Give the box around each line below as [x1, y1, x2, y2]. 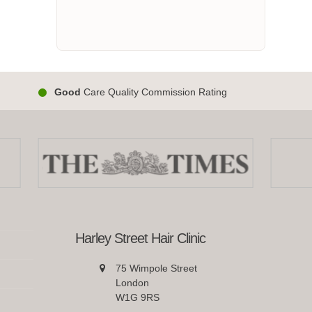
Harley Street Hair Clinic [75, 230, 206, 246]
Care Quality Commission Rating [80, 86, 227, 98]
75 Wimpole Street [115, 262, 197, 274]
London [115, 276, 149, 288]
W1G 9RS [115, 291, 159, 303]
